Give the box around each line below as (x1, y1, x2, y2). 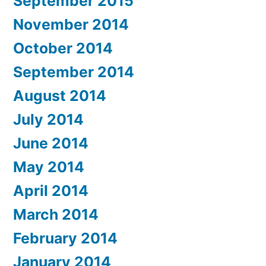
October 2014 (13, 39, 113, 57)
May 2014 (13, 158, 84, 176)
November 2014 (13, 15, 129, 33)
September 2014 (13, 63, 134, 81)
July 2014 (13, 110, 84, 128)
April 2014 (13, 182, 88, 199)
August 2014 (13, 87, 106, 104)
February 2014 (13, 229, 118, 247)
